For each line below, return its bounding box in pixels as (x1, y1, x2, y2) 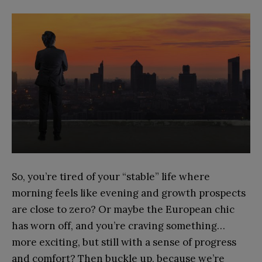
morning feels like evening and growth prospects (12, 186, 246, 199)
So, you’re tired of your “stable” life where (12, 170, 210, 183)
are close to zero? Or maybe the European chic (12, 202, 235, 216)
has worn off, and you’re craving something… (12, 219, 225, 232)
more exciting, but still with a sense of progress (12, 235, 236, 249)
